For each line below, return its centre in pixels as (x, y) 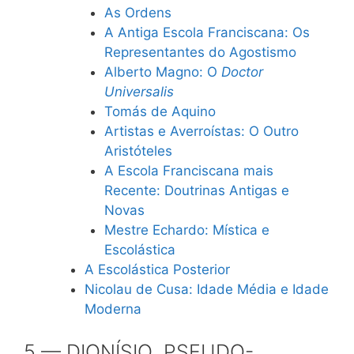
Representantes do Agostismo (200, 52)
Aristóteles (138, 151)
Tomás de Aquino (160, 111)
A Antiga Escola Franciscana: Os (207, 32)
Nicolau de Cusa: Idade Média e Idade (206, 289)
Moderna (113, 309)
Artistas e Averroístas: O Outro (201, 131)
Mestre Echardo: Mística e (187, 230)
